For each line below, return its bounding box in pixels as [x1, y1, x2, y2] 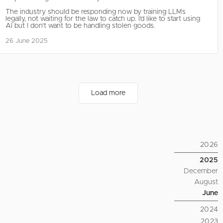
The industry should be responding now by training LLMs [5, 8, 186, 16]
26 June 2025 [5, 38, 48, 45]
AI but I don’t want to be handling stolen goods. [5, 22, 155, 30]
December [184, 168, 219, 175]
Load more [91, 90, 126, 97]
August [194, 179, 219, 186]
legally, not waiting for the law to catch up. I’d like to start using [5, 15, 200, 23]
